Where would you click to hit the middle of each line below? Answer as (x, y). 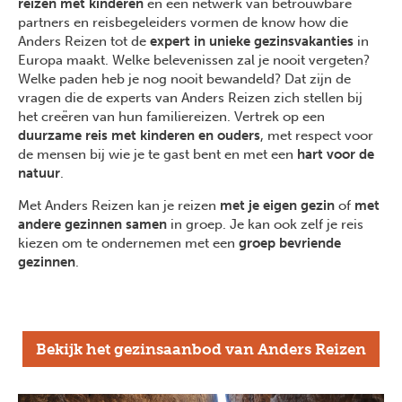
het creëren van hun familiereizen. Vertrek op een (171, 117)
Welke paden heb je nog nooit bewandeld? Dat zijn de (184, 79)
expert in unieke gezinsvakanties (252, 42)
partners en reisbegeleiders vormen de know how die (183, 23)
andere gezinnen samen (92, 225)
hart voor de (336, 155)
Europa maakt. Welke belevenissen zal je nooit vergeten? (194, 61)
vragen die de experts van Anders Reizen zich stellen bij (190, 98)
